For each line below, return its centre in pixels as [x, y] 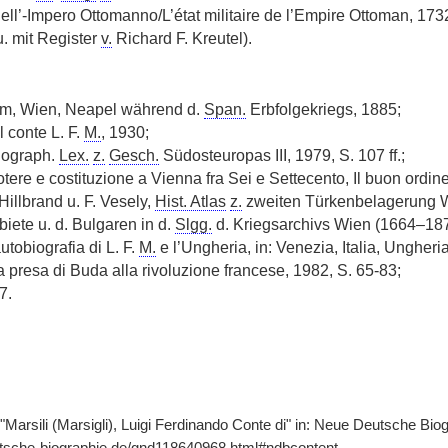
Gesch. [133, 155]
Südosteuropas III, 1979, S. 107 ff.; [281, 155]
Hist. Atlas [190, 201]
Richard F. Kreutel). [181, 38]
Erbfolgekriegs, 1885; [323, 109]
